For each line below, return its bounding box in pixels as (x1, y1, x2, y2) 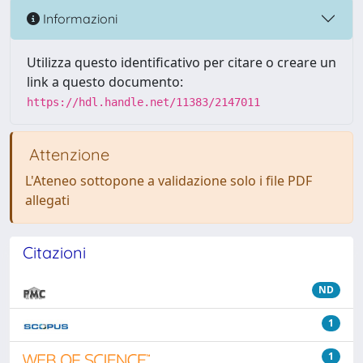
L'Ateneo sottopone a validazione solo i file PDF (25, 172, 312, 190)
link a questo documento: (27, 73, 183, 91)
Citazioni (23, 242, 86, 263)
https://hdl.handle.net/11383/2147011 (27, 96, 260, 109)
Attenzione (25, 144, 109, 164)
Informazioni (40, 10, 117, 27)
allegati (25, 191, 70, 209)
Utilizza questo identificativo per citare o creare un (27, 53, 336, 71)
